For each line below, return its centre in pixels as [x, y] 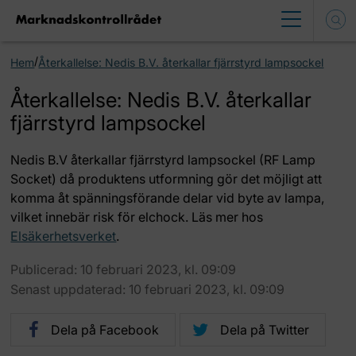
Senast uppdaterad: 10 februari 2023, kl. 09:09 [148, 289]
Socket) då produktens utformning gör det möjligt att [166, 179]
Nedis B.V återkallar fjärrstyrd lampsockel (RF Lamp [163, 160]
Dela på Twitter [265, 330]
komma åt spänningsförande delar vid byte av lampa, [168, 198]
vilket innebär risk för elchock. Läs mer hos [137, 217]
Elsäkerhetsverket [64, 236]
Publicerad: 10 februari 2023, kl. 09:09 [124, 269]
